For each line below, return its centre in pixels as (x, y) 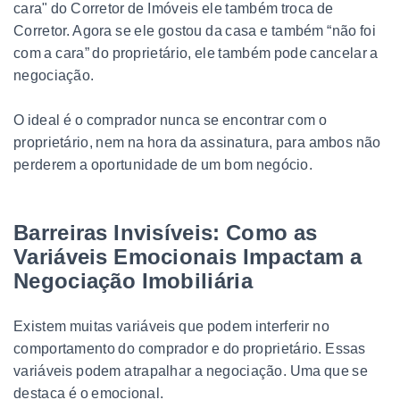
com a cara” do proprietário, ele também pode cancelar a (196, 53)
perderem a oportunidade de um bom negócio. (163, 164)
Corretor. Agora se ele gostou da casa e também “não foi (195, 30)
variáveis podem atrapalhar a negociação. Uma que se (191, 371)
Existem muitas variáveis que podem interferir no (171, 326)
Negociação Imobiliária (133, 280)
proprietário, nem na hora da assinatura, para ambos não (197, 142)
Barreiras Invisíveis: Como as (166, 232)
